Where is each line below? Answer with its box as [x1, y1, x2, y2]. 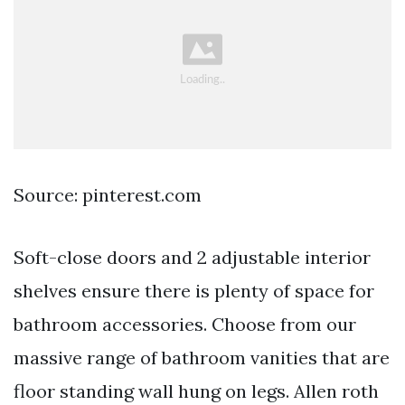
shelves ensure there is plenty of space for [14, 278, 374, 302]
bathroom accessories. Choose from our [14, 312, 356, 335]
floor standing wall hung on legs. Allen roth [14, 379, 379, 402]
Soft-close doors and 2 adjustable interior [14, 245, 371, 268]
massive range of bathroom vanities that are [14, 345, 390, 369]
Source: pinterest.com [14, 183, 202, 206]
